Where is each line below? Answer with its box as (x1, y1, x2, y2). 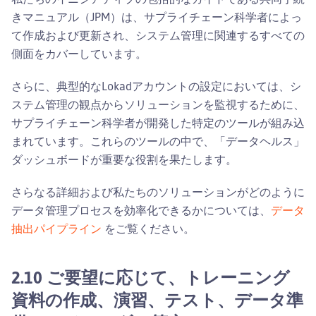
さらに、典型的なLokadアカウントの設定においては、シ (11, 78, 301, 93)
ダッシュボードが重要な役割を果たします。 (11, 152, 237, 166)
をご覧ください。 (102, 221, 195, 236)
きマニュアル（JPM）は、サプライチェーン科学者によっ (11, 9, 302, 24)
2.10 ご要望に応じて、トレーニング (11, 266, 290, 288)
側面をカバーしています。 (11, 46, 147, 61)
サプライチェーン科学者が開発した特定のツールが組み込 (11, 115, 305, 130)
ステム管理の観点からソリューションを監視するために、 (11, 97, 305, 111)
